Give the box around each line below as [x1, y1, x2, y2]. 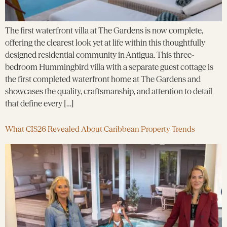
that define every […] [5, 98, 74, 108]
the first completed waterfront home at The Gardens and [5, 74, 201, 84]
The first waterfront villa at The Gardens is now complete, [5, 25, 203, 35]
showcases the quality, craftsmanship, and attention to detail [5, 86, 212, 96]
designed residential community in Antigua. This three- [5, 50, 195, 60]
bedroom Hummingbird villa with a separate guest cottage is [5, 62, 213, 72]
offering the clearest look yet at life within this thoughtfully [5, 37, 205, 48]
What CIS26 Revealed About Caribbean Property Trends [5, 124, 195, 134]
